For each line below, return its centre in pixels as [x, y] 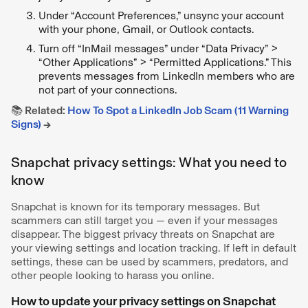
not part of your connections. [108, 89]
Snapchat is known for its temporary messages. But [135, 206]
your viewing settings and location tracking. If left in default [154, 247]
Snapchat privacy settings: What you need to [149, 162]
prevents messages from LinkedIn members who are [167, 76]
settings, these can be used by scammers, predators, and [150, 261]
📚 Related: [39, 110]
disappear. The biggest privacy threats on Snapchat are [143, 234]
